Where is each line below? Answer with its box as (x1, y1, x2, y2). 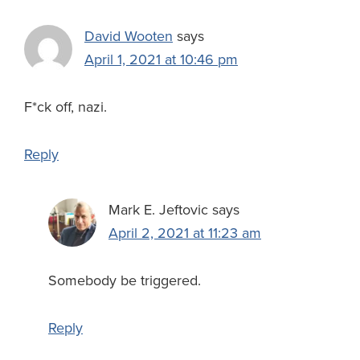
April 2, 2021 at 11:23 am (108, 224, 261, 243)
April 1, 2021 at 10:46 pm (84, 51, 238, 69)
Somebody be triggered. (48, 272, 201, 290)
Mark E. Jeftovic (108, 201, 208, 219)
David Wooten (84, 27, 173, 46)
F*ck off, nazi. (24, 98, 107, 117)
